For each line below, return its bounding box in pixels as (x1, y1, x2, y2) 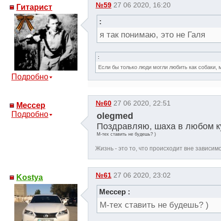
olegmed (96, 111, 133, 121)
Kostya (16, 173, 43, 182)
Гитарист (16, 2, 52, 11)
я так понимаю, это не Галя (99, 30, 205, 40)
